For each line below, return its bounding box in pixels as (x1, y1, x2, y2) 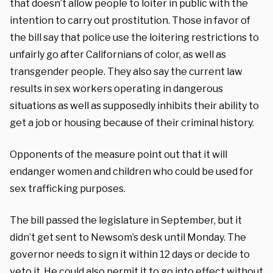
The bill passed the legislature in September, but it (10, 214, 242, 226)
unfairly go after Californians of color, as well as (10, 48, 226, 60)
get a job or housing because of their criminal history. (10, 116, 254, 129)
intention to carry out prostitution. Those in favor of (10, 14, 250, 26)
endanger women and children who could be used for (10, 165, 253, 177)
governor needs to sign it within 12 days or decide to (10, 248, 250, 260)
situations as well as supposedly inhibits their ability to (10, 99, 259, 112)
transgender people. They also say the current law (10, 65, 243, 77)
